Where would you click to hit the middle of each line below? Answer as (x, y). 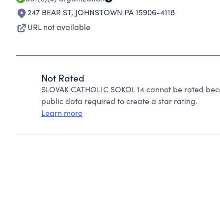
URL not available (59, 27)
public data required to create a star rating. (119, 101)
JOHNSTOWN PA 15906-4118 (125, 12)
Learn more (62, 113)
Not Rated (63, 78)
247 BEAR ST (49, 12)
